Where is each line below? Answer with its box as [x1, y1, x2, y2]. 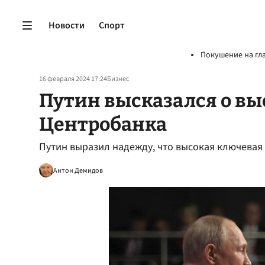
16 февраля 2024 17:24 [39, 74, 107, 84]
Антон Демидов [53, 165, 103, 176]
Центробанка [39, 113, 167, 135]
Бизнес [107, 74, 129, 84]
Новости [49, 18, 85, 32]
